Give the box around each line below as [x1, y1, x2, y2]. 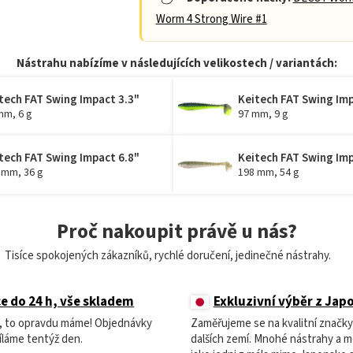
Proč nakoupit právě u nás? [56, 217, 297, 247]
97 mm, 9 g [237, 106, 288, 122]
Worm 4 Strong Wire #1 [155, 11, 267, 28]
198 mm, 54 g [237, 164, 299, 180]
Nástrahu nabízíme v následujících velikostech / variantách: [16, 55, 337, 72]
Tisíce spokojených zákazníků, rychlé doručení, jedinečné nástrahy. [5, 247, 334, 265]
